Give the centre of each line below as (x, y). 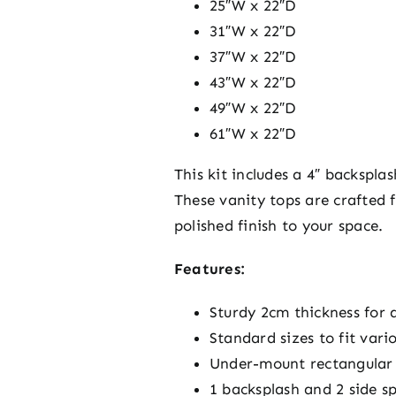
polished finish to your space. (278, 225)
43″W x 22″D (253, 82)
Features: (209, 268)
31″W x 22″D (253, 30)
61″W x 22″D (253, 133)
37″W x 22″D (253, 56)
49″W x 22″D (253, 107)
